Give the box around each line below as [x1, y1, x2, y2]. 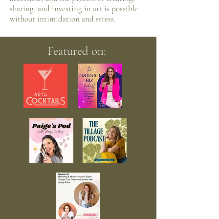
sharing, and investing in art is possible [10, 3, 138, 14]
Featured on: [47, 44, 109, 58]
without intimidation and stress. [10, 14, 115, 24]
